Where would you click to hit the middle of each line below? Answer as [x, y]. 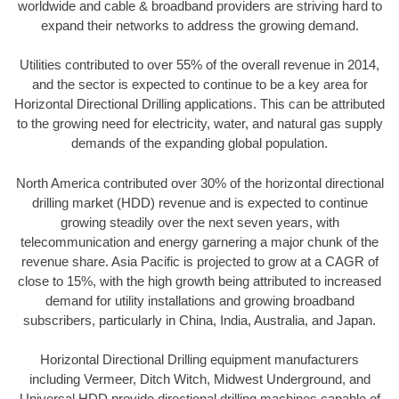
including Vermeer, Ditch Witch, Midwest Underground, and [199, 379]
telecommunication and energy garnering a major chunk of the [199, 241]
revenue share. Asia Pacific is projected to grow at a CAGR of [199, 261]
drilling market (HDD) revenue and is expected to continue [199, 202]
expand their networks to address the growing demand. [199, 25]
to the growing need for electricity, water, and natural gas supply [199, 124]
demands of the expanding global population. [199, 143]
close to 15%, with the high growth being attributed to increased [199, 281]
